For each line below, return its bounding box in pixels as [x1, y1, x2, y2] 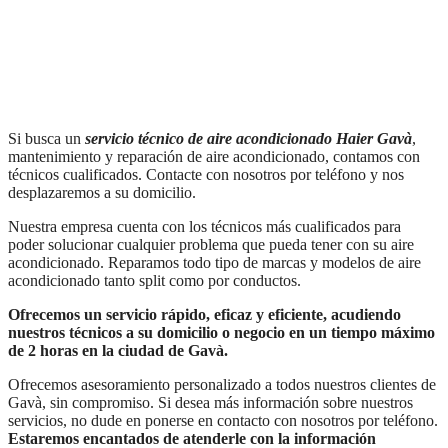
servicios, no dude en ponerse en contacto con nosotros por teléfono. [8, 411, 438, 429]
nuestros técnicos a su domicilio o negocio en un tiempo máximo [8, 323, 435, 341]
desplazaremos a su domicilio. [8, 183, 196, 201]
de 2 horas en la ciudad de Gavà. [8, 341, 228, 359]
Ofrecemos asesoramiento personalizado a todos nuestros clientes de [8, 375, 436, 393]
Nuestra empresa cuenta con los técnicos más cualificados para [8, 217, 401, 235]
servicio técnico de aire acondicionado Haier [85, 129, 377, 147]
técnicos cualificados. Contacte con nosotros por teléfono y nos [8, 165, 404, 183]
